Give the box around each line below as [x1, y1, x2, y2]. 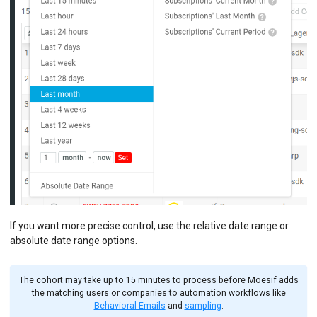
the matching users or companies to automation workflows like [31, 288, 286, 299]
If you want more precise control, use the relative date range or [10, 219, 289, 231]
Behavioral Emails [93, 301, 166, 311]
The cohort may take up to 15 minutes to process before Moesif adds [18, 275, 299, 286]
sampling [184, 301, 221, 311]
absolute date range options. [10, 234, 137, 246]
